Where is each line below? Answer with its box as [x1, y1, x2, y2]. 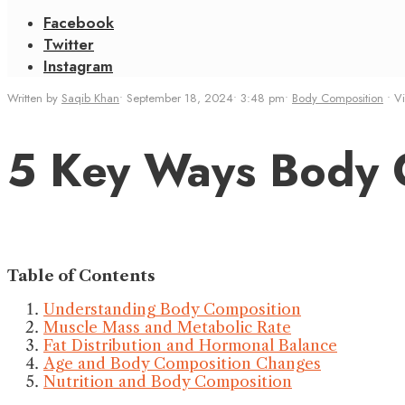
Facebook [43, 12, 114, 33]
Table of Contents [7, 267, 155, 285]
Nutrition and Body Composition [43, 372, 292, 391]
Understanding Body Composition [43, 300, 301, 318]
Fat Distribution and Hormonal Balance [43, 336, 337, 354]
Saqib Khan [61, 89, 119, 107]
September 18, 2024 [127, 89, 233, 107]
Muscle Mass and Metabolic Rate [43, 318, 291, 336]
